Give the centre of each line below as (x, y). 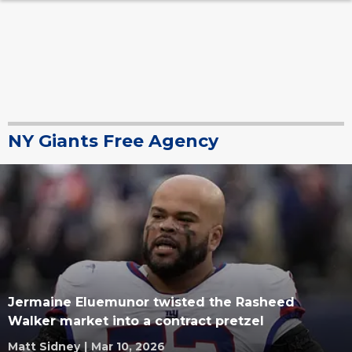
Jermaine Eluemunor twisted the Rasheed (151, 302)
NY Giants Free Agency (113, 141)
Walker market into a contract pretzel (136, 321)
